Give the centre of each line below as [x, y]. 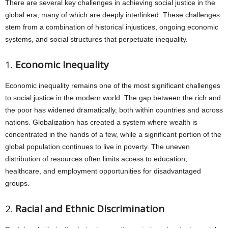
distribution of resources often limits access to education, [96, 159]
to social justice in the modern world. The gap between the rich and [113, 98]
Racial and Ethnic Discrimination [90, 209]
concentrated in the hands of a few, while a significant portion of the [113, 134]
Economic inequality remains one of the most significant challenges [113, 85]
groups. [17, 183]
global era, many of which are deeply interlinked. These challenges [112, 15]
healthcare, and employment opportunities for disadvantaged [103, 171]
